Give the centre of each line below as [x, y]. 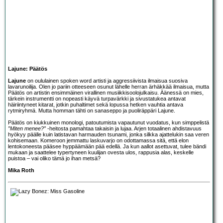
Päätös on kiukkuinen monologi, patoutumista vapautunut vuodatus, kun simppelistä [109, 122]
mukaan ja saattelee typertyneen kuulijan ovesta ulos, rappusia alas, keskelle [101, 152]
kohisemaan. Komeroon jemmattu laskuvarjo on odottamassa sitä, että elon [98, 140]
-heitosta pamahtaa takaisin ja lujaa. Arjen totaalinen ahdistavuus [124, 128]
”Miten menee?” [27, 128]
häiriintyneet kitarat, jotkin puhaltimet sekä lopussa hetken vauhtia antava [96, 104]
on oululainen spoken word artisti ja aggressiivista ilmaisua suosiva [107, 80]
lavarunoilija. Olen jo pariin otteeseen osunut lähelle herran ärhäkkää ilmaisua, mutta [109, 86]
